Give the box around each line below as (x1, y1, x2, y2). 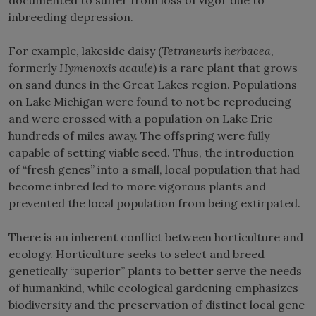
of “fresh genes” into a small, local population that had (8, 162, 300, 176)
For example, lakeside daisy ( (8, 43, 162, 58)
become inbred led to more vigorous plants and (8, 178, 266, 193)
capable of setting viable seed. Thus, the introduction (8, 145, 294, 159)
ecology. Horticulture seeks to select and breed (8, 246, 265, 261)
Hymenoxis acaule (59, 60, 153, 75)
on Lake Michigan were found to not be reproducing (8, 94, 291, 109)
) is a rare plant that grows (153, 60, 298, 75)
